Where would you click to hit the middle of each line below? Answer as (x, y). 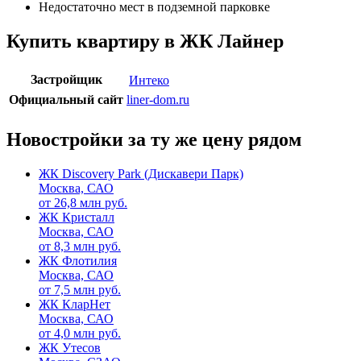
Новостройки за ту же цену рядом (154, 139)
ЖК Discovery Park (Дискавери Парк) (141, 173)
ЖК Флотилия (78, 260)
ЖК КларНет (75, 304)
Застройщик (66, 79)
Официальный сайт (66, 100)
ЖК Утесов (70, 347)
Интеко (149, 80)
